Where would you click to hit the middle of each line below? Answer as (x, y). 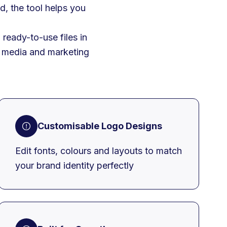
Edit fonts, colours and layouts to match (99, 150)
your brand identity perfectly (74, 165)
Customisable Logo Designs (100, 126)
